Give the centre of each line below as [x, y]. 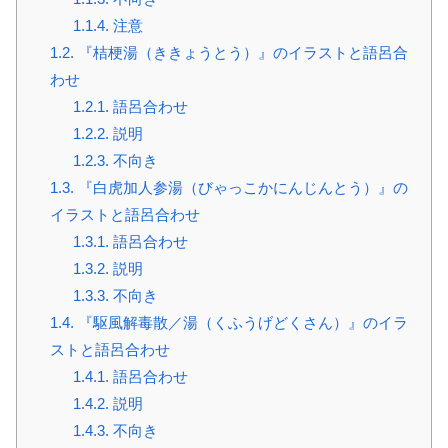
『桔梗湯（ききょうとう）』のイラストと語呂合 [240, 53]
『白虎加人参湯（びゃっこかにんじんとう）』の [240, 188]
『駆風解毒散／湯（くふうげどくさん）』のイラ [240, 323]
